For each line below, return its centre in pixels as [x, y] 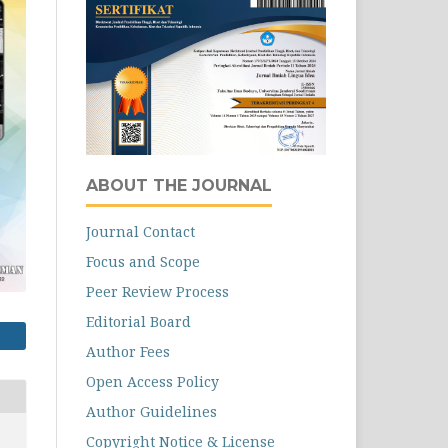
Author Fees [128, 352]
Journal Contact [140, 232]
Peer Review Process [157, 292]
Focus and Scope [143, 262]
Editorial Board [138, 322]
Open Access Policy [152, 382]
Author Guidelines [151, 412]
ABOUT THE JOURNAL [179, 186]
